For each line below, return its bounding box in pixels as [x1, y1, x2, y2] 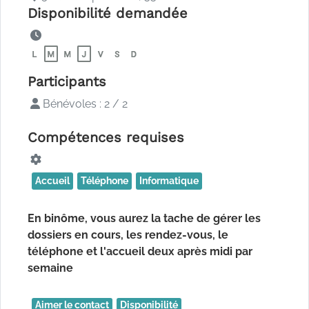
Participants [28, 73, 106, 90]
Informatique [139, 175, 199, 187]
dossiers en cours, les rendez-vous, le [28, 228, 228, 242]
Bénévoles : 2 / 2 [40, 97, 128, 111]
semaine [28, 261, 73, 275]
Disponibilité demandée [28, 5, 188, 22]
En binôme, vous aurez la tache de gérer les [28, 212, 261, 226]
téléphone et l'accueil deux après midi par [28, 245, 252, 259]
